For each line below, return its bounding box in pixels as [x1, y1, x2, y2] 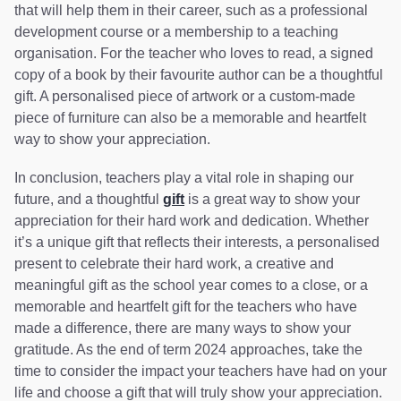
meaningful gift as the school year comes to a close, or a [14, 277, 368, 293]
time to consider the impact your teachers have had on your [14, 363, 387, 379]
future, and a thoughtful [14, 191, 163, 207]
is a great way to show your [184, 191, 360, 207]
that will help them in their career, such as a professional [14, 2, 368, 18]
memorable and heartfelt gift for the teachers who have [14, 298, 357, 314]
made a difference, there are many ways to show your [14, 320, 351, 336]
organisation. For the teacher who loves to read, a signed [14, 45, 373, 61]
